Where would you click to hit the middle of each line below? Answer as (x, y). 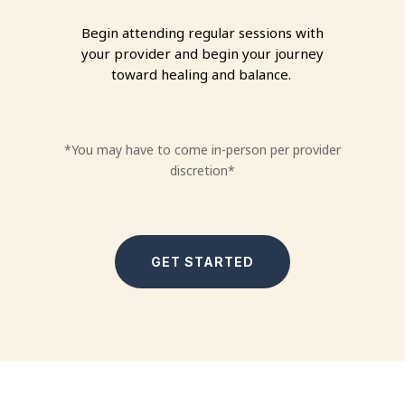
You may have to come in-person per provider (206, 150)
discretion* (202, 171)
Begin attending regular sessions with (202, 33)
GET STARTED (202, 262)
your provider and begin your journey (202, 54)
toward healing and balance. (202, 75)
